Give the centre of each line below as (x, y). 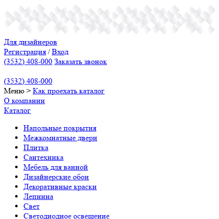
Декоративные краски (60, 187)
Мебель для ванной (56, 167)
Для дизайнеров (31, 42)
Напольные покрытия (60, 128)
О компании (24, 101)
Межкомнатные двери (60, 138)
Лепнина (38, 197)
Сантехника (44, 157)
